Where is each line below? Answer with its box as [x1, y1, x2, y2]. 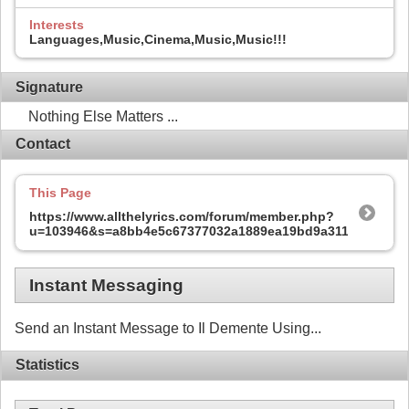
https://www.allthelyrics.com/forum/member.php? [29, 208, 334, 224]
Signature [16, 79, 83, 95]
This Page [29, 184, 91, 200]
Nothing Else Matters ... [28, 108, 178, 124]
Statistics [16, 357, 79, 373]
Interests [29, 16, 84, 32]
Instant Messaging [29, 275, 184, 295]
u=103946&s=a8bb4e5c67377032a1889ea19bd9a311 [29, 223, 349, 238]
